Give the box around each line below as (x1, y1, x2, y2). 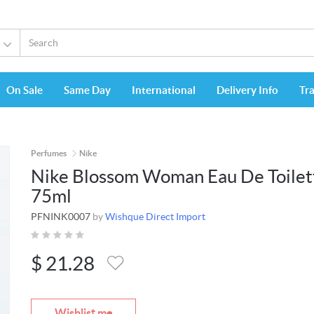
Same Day (64, 84, 111, 97)
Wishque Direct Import (105, 211, 205, 223)
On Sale (6, 84, 43, 97)
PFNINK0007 (31, 211, 90, 223)
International (132, 84, 196, 97)
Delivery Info (217, 84, 278, 97)
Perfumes (31, 149, 67, 158)
